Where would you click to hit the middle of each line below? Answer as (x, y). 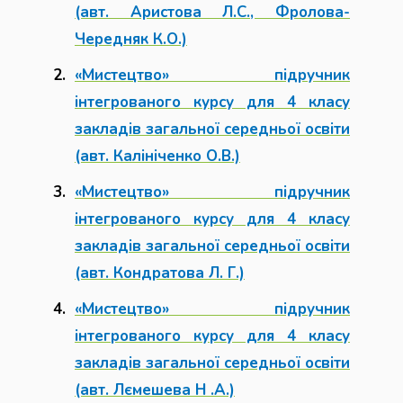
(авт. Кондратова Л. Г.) (160, 273)
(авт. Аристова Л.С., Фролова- (212, 12)
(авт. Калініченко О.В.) (157, 156)
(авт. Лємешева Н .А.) (155, 390)
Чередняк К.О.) (131, 39)
